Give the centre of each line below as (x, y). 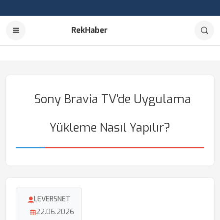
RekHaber (89, 30)
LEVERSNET (52, 199)
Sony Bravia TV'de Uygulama (112, 99)
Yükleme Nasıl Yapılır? (110, 128)
